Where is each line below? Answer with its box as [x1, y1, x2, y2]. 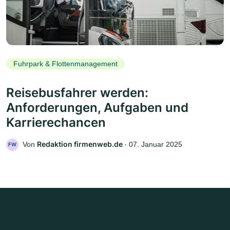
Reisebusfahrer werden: [6, 85, 148, 100]
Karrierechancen [6, 114, 106, 130]
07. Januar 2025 [129, 140, 182, 148]
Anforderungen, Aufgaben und [6, 100, 188, 115]
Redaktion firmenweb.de [37, 139, 123, 148]
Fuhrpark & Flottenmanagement [13, 60, 118, 68]
